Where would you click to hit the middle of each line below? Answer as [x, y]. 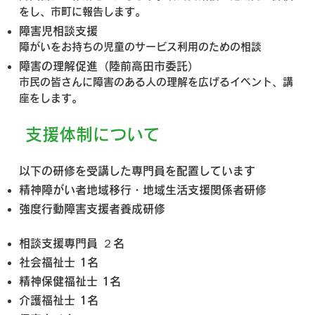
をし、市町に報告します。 [82, 11]
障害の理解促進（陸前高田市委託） [109, 66]
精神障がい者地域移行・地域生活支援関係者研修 [142, 189]
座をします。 [50, 98]
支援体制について [93, 134]
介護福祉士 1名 [58, 300]
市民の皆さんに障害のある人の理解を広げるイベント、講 [156, 82]
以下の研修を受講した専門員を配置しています [137, 171]
